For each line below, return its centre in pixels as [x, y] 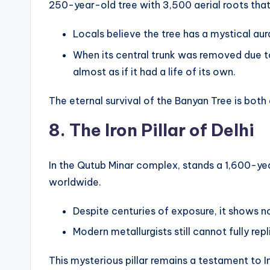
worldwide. [75, 182]
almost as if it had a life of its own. [154, 71]
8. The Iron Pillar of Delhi [152, 130]
